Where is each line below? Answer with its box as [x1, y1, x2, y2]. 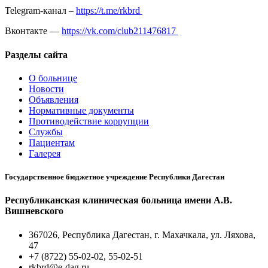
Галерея [29, 148, 60, 159]
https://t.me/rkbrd [76, 5, 142, 16]
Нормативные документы [29, 105, 134, 115]
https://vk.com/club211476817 [62, 26, 178, 36]
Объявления [29, 94, 78, 105]
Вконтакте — [5, 26, 62, 36]
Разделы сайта [5, 49, 68, 60]
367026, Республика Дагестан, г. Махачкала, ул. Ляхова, [29, 229, 255, 240]
